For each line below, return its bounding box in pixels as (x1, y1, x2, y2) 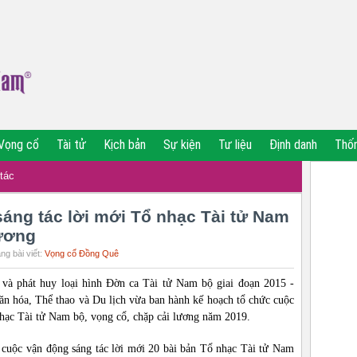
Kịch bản (104, 137, 146, 152)
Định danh (269, 137, 317, 152)
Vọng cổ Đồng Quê (45, 249, 119, 258)
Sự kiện (163, 137, 201, 152)
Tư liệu (218, 137, 252, 152)
